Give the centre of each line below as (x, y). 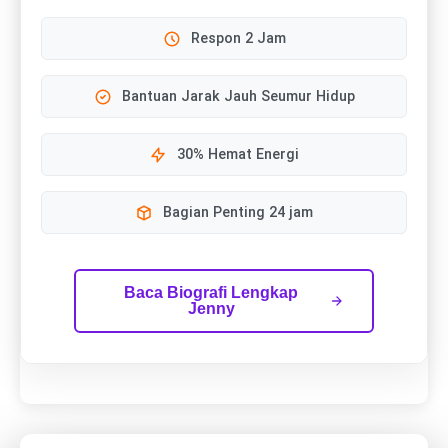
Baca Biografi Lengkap (211, 293)
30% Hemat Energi (238, 155)
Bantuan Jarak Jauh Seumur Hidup (238, 97)
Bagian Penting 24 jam (238, 213)
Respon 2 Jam (238, 39)
